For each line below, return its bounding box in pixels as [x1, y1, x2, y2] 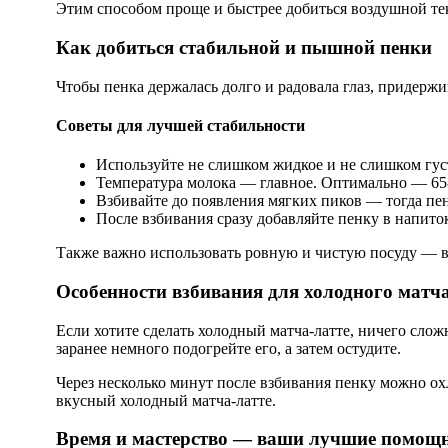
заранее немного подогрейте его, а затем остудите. [56, 339, 401, 357]
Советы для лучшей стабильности [56, 116, 305, 134]
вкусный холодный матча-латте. [56, 391, 276, 409]
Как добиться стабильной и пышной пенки [56, 37, 432, 58]
